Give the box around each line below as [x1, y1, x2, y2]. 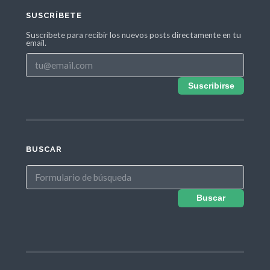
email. [25, 38, 46, 48]
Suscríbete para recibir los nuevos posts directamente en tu [25, 30, 241, 40]
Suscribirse [187, 81, 234, 91]
